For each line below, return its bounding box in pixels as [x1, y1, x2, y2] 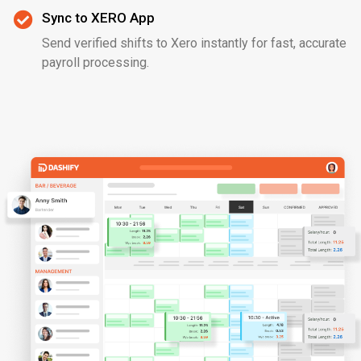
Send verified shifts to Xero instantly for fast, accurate [42, 35, 346, 51]
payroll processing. [42, 55, 149, 70]
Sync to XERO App [42, 10, 155, 26]
